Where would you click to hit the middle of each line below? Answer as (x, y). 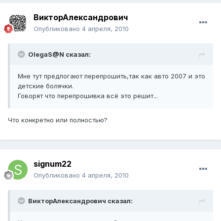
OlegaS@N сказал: (59, 55)
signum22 (53, 164)
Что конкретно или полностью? (58, 120)
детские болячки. (46, 86)
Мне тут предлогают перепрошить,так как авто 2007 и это (111, 76)
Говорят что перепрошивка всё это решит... (88, 96)
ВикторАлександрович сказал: (80, 201)
